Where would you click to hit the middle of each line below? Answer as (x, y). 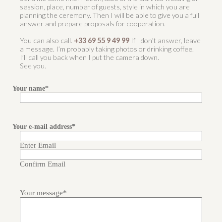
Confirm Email (43, 164)
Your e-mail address (42, 127)
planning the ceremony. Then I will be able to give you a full (110, 15)
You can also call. (47, 41)
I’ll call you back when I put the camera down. (90, 57)
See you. (33, 66)
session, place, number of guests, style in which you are (105, 7)
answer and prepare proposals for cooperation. (93, 24)
